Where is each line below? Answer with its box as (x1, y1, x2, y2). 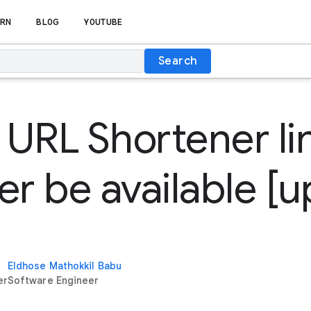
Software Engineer (7, 274, 99, 287)
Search (158, 54, 198, 68)
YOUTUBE (83, 16, 124, 28)
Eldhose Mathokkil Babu (7, 260, 122, 272)
